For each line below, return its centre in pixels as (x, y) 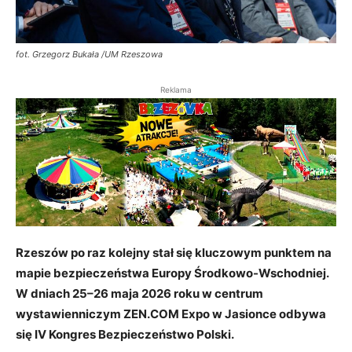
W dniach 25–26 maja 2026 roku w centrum (139, 293)
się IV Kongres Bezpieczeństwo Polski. (125, 334)
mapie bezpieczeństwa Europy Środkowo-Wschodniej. (172, 273)
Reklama (176, 89)
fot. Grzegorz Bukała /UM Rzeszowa (89, 54)
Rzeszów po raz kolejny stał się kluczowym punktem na (174, 252)
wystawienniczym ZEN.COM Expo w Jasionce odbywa (171, 313)
